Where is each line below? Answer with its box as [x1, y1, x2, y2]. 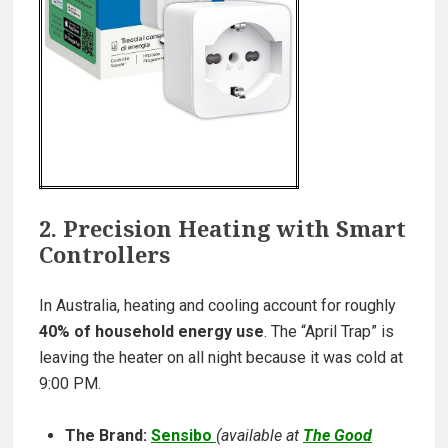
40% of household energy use [39, 322, 264, 342]
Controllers [39, 239, 170, 270]
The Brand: [65, 426, 147, 446]
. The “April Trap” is [264, 322, 394, 342]
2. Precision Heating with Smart [39, 213, 406, 244]
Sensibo [151, 426, 216, 446]
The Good [303, 426, 372, 446]
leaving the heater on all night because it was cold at [39, 348, 403, 368]
